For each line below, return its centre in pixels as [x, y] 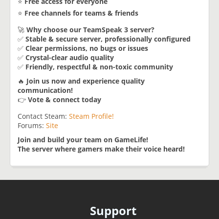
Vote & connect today [65, 99]
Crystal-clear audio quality [70, 57]
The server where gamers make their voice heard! [101, 149]
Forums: [32, 125]
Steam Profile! [91, 116]
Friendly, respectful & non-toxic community [99, 66]
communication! [45, 90]
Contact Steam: [43, 116]
